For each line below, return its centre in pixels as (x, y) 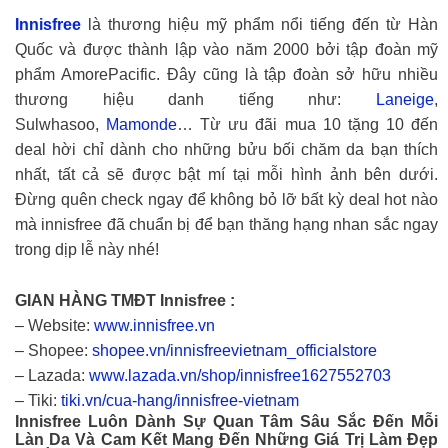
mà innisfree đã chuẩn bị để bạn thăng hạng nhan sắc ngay (226, 225)
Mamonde (142, 125)
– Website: (54, 325)
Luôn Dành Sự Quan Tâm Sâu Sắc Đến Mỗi (263, 421)
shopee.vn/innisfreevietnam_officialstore (234, 350)
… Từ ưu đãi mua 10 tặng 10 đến (308, 125)
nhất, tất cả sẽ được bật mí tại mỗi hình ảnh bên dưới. (226, 175)
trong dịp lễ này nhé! (87, 250)
